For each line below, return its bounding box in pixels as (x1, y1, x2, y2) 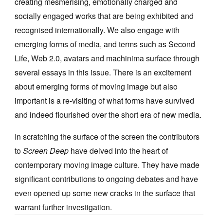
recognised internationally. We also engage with (15, 24, 180, 36)
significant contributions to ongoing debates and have (15, 173, 198, 185)
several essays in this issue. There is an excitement (15, 67, 191, 78)
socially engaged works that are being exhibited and (15, 10, 194, 22)
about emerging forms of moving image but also (15, 81, 178, 92)
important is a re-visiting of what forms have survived (15, 95, 194, 107)
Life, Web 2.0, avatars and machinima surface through (15, 53, 200, 64)
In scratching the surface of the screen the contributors (15, 131, 200, 143)
